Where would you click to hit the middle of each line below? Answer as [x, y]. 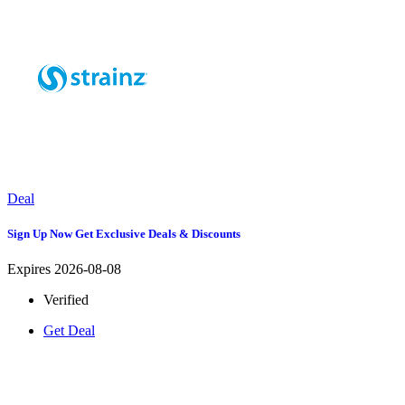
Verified [66, 300]
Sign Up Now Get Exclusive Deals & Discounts [124, 234]
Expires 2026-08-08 [64, 269]
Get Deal [69, 331]
